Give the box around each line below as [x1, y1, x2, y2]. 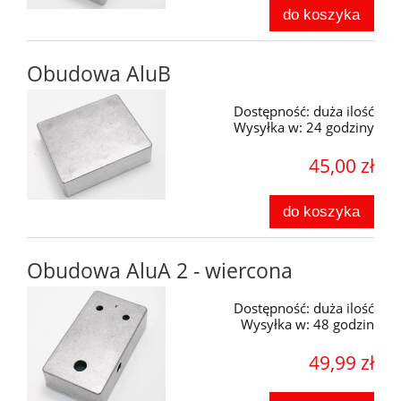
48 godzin [313, 315, 374, 334]
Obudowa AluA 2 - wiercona [27, 257, 293, 286]
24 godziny [306, 118, 374, 137]
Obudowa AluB [27, 60, 171, 89]
